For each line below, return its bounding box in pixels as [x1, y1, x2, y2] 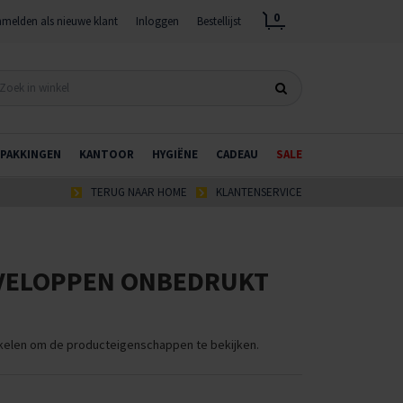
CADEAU [216, 147, 258, 162]
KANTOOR [79, 147, 134, 162]
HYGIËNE [152, 147, 198, 162]
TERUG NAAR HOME [91, 184, 187, 200]
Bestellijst [197, 13, 241, 29]
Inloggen [136, 13, 179, 29]
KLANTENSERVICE [216, 184, 302, 200]
